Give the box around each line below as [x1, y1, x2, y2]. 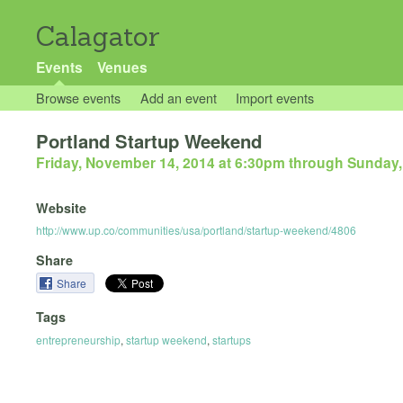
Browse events [36, 88, 121, 107]
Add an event [139, 88, 217, 107]
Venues [96, 57, 148, 77]
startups [212, 331, 251, 347]
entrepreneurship [36, 331, 121, 347]
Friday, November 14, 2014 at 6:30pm [36, 152, 285, 174]
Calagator [36, 20, 160, 53]
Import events [236, 88, 315, 107]
